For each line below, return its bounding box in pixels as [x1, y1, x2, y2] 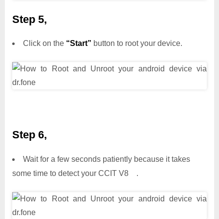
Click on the [23, 39, 66, 48]
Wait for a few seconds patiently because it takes [23, 154, 190, 163]
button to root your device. [91, 39, 182, 48]
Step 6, [12, 129, 47, 141]
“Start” [66, 39, 91, 48]
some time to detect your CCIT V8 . [12, 169, 138, 177]
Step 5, [12, 13, 47, 25]
